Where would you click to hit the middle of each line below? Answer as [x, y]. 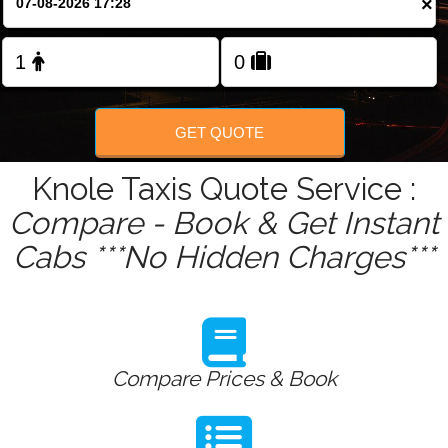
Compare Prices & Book [224, 379]
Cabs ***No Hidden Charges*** [224, 257]
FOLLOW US [224, 72]
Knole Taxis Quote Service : [224, 189]
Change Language [231, 10]
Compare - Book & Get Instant [224, 223]
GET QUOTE [220, 132]
